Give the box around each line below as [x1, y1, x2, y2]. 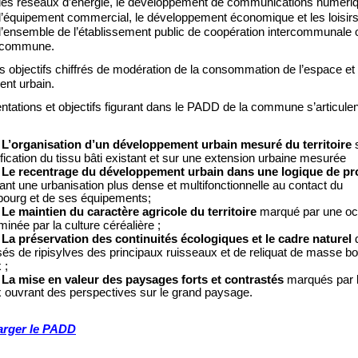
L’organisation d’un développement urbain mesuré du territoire [2, 137, 355, 151]
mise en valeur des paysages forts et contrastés [18, 272, 287, 286]
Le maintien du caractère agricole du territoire [2, 205, 260, 218]
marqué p [260, 205, 309, 218]
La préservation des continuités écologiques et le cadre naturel [2, 232, 355, 245]
